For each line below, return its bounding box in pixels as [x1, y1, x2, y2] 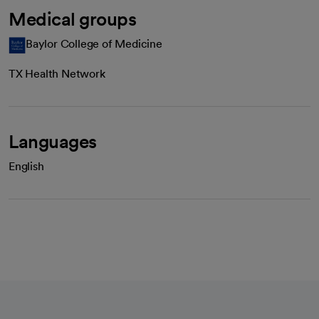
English [9, 159, 44, 173]
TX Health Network [9, 66, 105, 80]
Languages [9, 130, 97, 152]
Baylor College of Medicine [26, 36, 162, 51]
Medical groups [9, 7, 136, 30]
